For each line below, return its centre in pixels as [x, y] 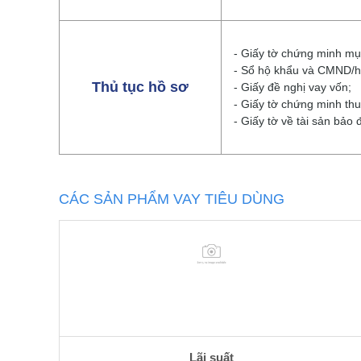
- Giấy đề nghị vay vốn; [293, 87]
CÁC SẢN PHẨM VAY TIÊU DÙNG [172, 199]
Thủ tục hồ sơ [140, 87]
